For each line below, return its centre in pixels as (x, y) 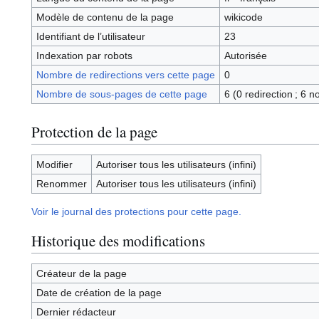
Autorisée (245, 56)
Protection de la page (94, 131)
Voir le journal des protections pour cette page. (136, 212)
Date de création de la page (99, 293)
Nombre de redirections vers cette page (125, 75)
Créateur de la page (81, 274)
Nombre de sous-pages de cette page (121, 94)
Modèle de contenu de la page (105, 17)
